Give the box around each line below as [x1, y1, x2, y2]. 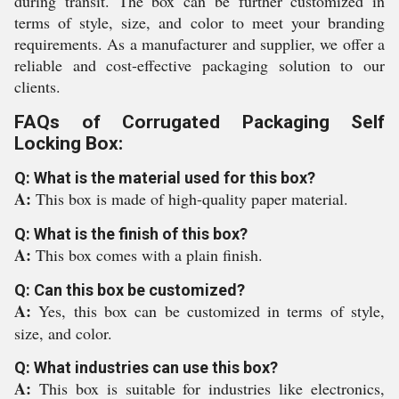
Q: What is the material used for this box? [14, 168, 315, 187]
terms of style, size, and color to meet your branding [14, 12, 385, 33]
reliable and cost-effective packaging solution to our [14, 54, 385, 76]
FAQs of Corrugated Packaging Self [14, 111, 385, 133]
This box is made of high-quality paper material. [36, 188, 348, 209]
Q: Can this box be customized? [14, 281, 245, 299]
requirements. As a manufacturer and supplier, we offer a [14, 33, 385, 54]
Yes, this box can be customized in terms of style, [38, 300, 386, 322]
